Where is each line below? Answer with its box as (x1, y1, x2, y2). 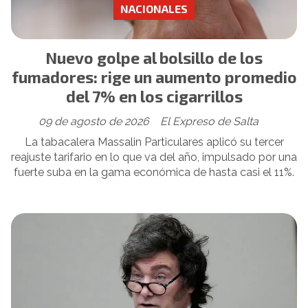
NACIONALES (120, 1, 188, 15)
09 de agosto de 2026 (38, 114, 149, 128)
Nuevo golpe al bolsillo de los (45, 48, 263, 68)
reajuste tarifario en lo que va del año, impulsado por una (11, 150, 297, 164)
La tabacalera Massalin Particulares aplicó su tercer (24, 135, 284, 148)
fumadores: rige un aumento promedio (11, 67, 297, 87)
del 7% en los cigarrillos (65, 87, 243, 107)
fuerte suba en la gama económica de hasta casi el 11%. (14, 165, 294, 179)
